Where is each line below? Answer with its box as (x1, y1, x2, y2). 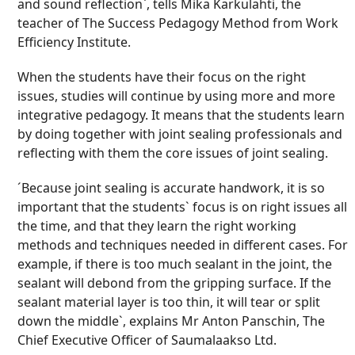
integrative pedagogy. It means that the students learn (17, 106, 345, 124)
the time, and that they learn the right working (17, 217, 297, 235)
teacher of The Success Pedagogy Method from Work (17, 14, 339, 32)
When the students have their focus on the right (17, 68, 307, 86)
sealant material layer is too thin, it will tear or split (17, 293, 321, 311)
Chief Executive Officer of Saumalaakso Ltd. (17, 331, 277, 349)
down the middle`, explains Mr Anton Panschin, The (17, 312, 326, 330)
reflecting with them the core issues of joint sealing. (17, 144, 329, 162)
